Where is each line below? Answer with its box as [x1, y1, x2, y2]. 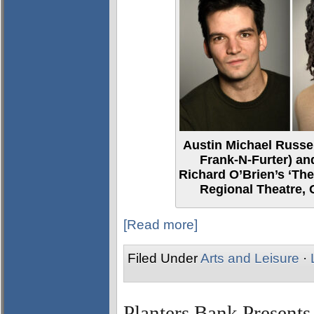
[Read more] [123, 217, 198, 232]
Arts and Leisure [200, 251, 299, 266]
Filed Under [128, 251, 200, 266]
